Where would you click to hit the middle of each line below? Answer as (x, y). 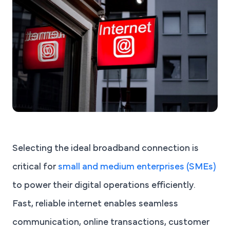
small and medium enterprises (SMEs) (137, 167)
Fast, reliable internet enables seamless (95, 204)
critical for (35, 167)
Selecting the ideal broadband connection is (106, 149)
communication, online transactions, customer (111, 223)
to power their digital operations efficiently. (104, 186)
